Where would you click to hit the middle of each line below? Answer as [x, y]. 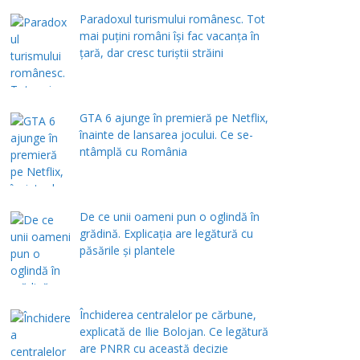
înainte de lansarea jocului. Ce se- [166, 134]
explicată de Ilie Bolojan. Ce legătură [174, 332]
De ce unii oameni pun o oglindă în [169, 216]
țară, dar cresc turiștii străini [151, 53]
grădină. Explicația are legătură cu [166, 233]
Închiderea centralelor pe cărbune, [168, 315]
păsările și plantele [127, 250]
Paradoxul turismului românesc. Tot [172, 19]
